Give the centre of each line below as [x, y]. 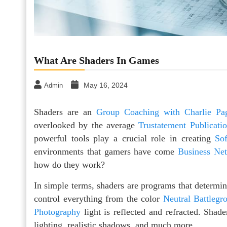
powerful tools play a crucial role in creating [125, 139]
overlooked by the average [86, 125]
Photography [57, 212]
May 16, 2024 [106, 85]
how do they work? [69, 165]
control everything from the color [99, 199]
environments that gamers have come [106, 152]
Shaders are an [65, 112]
